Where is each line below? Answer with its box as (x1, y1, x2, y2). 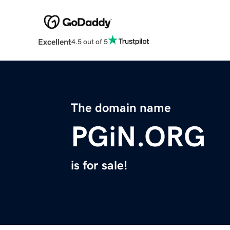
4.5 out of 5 (71, 37, 108, 45)
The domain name (71, 102, 171, 114)
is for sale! (71, 159, 127, 172)
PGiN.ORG (71, 122, 205, 151)
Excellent (37, 37, 71, 46)
